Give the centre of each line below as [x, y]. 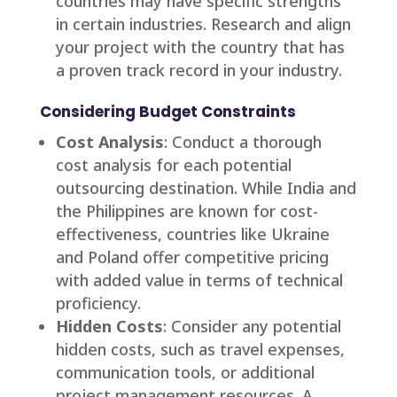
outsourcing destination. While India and [206, 188]
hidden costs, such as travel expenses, [200, 350]
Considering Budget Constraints [167, 112]
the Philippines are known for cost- [187, 211]
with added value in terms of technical [199, 280]
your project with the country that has [200, 47]
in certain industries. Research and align [203, 24]
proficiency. [98, 304]
